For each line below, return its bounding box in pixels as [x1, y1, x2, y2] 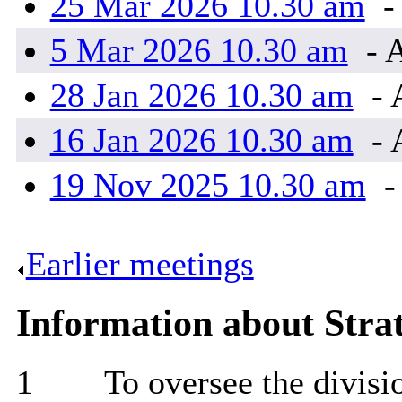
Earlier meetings [25, 245, 254, 284]
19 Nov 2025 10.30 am [49, 166, 366, 205]
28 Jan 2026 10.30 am [49, 76, 354, 115]
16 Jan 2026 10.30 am [49, 121, 354, 160]
